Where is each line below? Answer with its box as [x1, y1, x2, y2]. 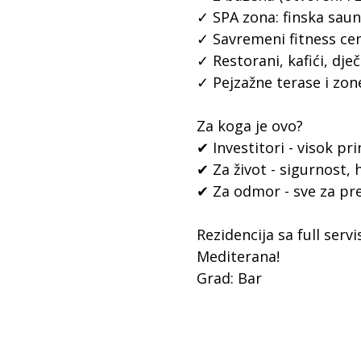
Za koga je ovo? [197, 116, 303, 135]
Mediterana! [197, 247, 280, 266]
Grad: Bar [197, 268, 262, 288]
